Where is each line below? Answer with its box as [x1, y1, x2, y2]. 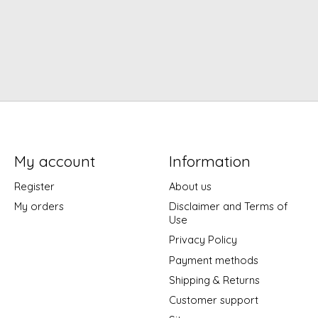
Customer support [168, 292, 258, 307]
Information [168, 151, 251, 170]
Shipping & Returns [168, 273, 260, 287]
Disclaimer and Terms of [168, 199, 287, 214]
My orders [13, 199, 64, 214]
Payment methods [168, 253, 258, 267]
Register [13, 180, 55, 194]
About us [168, 180, 212, 194]
